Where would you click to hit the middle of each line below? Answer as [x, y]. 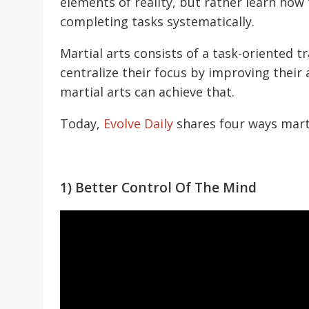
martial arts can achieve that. [147, 91]
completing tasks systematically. [157, 21]
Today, [82, 123]
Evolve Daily [138, 123]
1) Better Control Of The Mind [158, 187]
